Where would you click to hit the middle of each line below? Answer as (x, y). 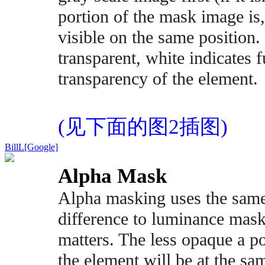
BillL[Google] (31, 147)
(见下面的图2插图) (143, 127)
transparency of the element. (158, 79)
